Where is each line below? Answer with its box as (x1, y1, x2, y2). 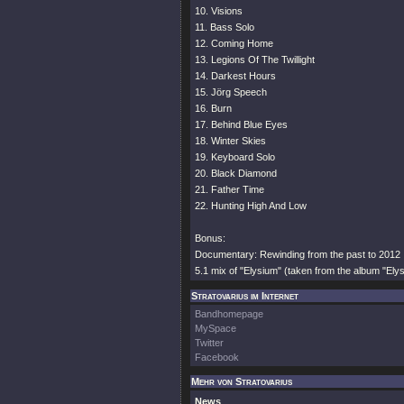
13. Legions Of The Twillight (195, 54, 315, 65)
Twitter (195, 337, 224, 348)
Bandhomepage (195, 308, 263, 319)
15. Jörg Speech (195, 87, 267, 97)
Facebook (195, 352, 239, 363)
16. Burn (195, 103, 232, 114)
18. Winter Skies (195, 135, 266, 146)
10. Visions (195, 5, 243, 16)
